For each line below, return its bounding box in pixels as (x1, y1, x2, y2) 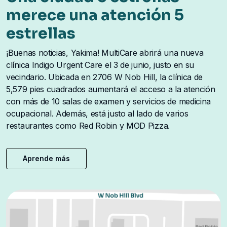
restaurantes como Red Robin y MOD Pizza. (6, 121, 170, 131)
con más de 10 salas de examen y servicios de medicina (6, 96, 211, 106)
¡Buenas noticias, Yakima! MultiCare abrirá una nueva (6, 48, 204, 58)
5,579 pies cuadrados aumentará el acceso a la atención (6, 84, 215, 94)
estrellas (6, 24, 75, 43)
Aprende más (23, 154, 70, 163)
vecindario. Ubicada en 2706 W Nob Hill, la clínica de (6, 72, 203, 82)
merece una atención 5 (6, 6, 184, 25)
